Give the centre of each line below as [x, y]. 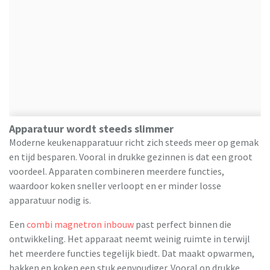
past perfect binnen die [183, 224]
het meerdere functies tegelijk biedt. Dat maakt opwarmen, [132, 253]
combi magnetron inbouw [80, 224]
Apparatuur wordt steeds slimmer [91, 129]
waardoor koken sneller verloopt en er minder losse [115, 186]
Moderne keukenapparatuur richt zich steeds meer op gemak [134, 143]
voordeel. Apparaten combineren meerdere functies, [117, 171]
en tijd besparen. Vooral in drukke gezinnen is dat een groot [131, 157]
